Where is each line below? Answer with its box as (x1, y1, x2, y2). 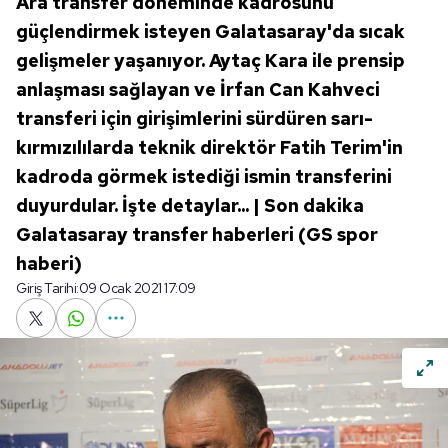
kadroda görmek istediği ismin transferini (16, 165, 392, 188)
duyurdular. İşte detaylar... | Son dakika (16, 194, 364, 217)
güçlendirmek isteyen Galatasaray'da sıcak (16, 20, 405, 43)
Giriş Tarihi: (16, 279, 79, 297)
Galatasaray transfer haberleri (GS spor (16, 223, 378, 246)
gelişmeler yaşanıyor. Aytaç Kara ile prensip (16, 49, 405, 72)
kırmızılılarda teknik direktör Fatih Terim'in (16, 136, 403, 159)
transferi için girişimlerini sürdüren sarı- (16, 107, 373, 130)
